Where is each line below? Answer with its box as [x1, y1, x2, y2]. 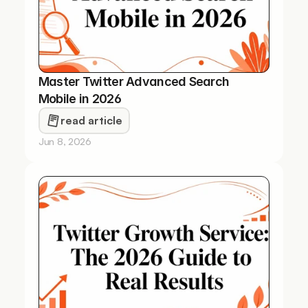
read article [60, 113, 122, 127]
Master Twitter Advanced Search [38, 74, 230, 89]
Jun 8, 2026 [38, 135, 91, 147]
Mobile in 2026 [38, 91, 121, 106]
